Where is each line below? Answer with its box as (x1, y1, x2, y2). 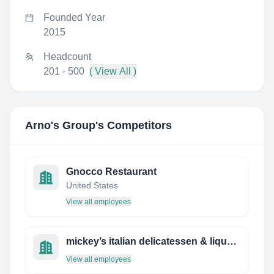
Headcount (43, 51, 91, 62)
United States (66, 180, 118, 190)
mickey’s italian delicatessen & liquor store (227, 236, 237, 246)
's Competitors (95, 119, 172, 131)
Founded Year (43, 12, 105, 23)
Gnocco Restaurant (66, 166, 157, 177)
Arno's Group (25, 119, 95, 131)
